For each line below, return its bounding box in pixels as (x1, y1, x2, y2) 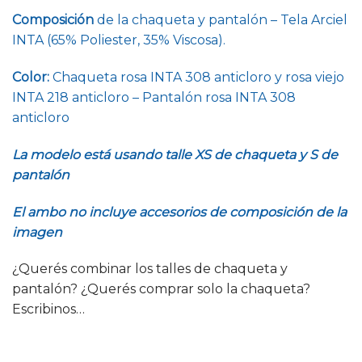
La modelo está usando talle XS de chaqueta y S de (12, 146, 338, 162)
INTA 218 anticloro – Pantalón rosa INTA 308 (12, 90, 296, 106)
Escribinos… (12, 301, 85, 318)
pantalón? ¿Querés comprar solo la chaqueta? (12, 281, 310, 297)
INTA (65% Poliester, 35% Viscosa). (12, 32, 225, 48)
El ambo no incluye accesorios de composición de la (12, 204, 347, 220)
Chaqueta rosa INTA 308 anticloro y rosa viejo (49, 69, 344, 86)
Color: (12, 69, 49, 86)
